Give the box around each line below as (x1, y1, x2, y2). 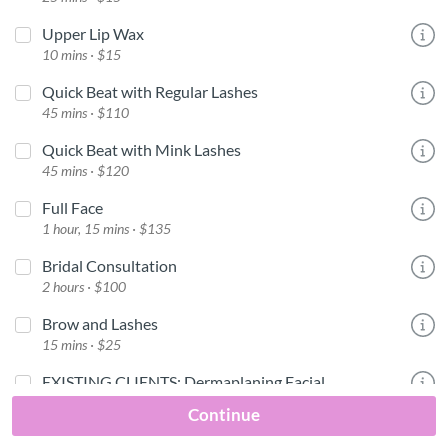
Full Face (42, 198, 103, 217)
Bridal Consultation (42, 256, 177, 275)
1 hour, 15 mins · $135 (42, 220, 171, 237)
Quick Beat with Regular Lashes (42, 82, 258, 101)
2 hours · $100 (42, 278, 126, 295)
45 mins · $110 (42, 104, 129, 121)
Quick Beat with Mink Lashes (42, 140, 241, 159)
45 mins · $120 (42, 162, 129, 179)
